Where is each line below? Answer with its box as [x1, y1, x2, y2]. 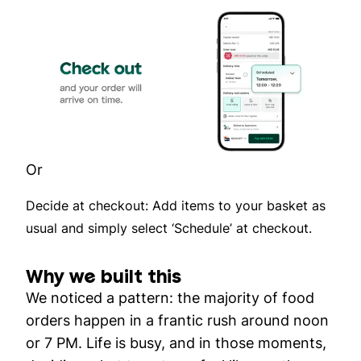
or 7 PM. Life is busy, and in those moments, [26, 334, 326, 351]
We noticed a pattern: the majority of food [26, 288, 314, 306]
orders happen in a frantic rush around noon [26, 311, 329, 329]
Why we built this [26, 264, 181, 287]
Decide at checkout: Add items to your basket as [26, 197, 326, 214]
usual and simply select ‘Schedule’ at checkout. [26, 219, 312, 236]
